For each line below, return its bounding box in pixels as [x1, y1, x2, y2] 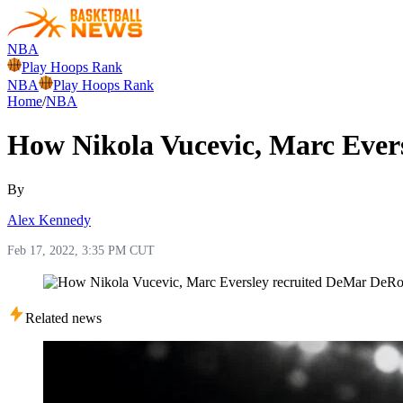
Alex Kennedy [7, 211, 91, 228]
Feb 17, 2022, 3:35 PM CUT [7, 243, 155, 257]
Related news [25, 309, 102, 326]
